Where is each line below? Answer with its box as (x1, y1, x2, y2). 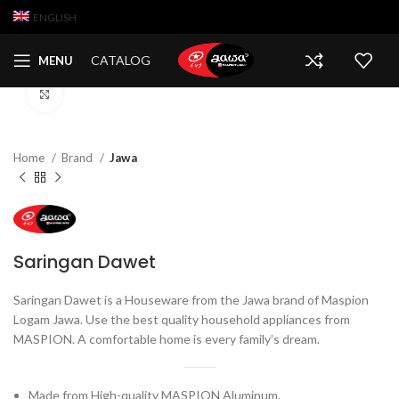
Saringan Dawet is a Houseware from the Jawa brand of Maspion (13, 292, 369, 308)
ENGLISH (32, 10, 77, 24)
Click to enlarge (62, 87, 151, 102)
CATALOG (91, 53, 151, 68)
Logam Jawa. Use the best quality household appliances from (13, 312, 350, 328)
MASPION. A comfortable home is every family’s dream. (13, 331, 320, 347)
